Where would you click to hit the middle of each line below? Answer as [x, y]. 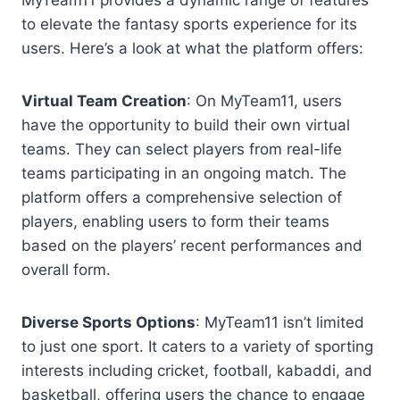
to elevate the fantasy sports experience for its [189, 25]
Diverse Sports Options [108, 323]
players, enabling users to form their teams [175, 222]
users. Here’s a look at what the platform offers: [192, 49]
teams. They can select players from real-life [182, 150]
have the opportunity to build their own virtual [186, 125]
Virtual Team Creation [104, 101]
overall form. [66, 270]
